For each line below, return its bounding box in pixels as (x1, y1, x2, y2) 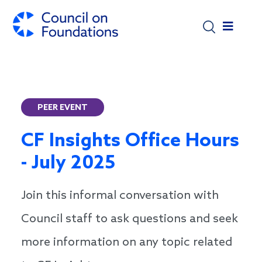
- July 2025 (21, 152, 115, 175)
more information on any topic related (21, 236, 232, 250)
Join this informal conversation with (21, 189, 219, 204)
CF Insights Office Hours (21, 130, 239, 153)
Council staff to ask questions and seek (21, 212, 238, 227)
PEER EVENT (37, 103, 88, 113)
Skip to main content (130, 3, 223, 14)
